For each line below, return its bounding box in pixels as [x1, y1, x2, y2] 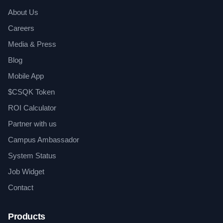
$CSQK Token [8, 88, 55, 96]
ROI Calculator [8, 104, 56, 112]
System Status [8, 151, 56, 160]
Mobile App [8, 72, 44, 80]
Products [8, 212, 45, 222]
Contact [8, 183, 33, 192]
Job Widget [8, 167, 44, 176]
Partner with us [8, 119, 57, 128]
